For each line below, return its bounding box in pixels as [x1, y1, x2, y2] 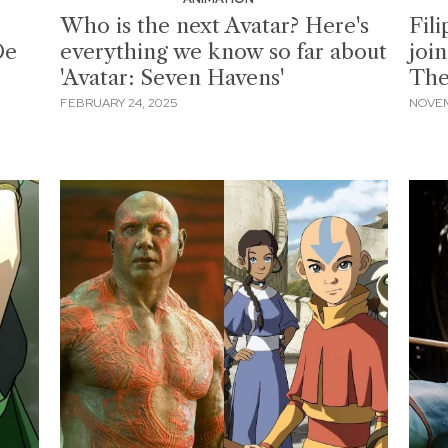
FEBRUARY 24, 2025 [60, 95, 179, 112]
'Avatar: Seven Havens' [60, 64, 285, 90]
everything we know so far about [60, 38, 388, 64]
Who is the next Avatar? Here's [60, 12, 370, 38]
